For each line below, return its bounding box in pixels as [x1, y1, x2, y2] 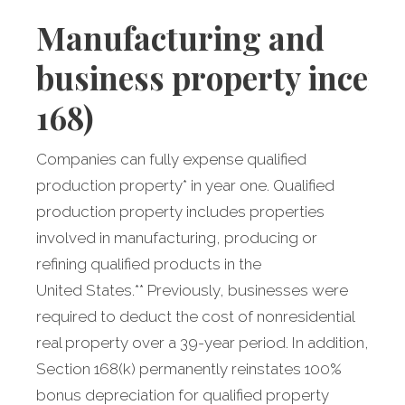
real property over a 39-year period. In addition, [36, 334, 369, 353]
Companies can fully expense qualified [36, 150, 306, 169]
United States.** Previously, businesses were [36, 281, 348, 300]
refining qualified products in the [36, 255, 261, 274]
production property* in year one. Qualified [36, 176, 334, 195]
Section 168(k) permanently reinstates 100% [36, 360, 342, 379]
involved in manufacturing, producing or [36, 229, 317, 248]
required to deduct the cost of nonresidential [36, 307, 354, 326]
